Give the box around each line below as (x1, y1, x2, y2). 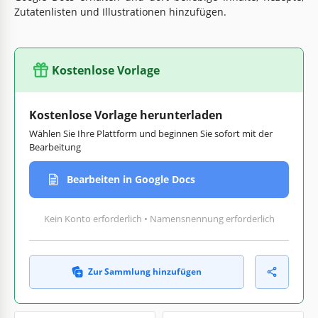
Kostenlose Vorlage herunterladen (29, 106, 223, 123)
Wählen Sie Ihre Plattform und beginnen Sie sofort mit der (29, 126, 273, 140)
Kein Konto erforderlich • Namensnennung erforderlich (43, 212, 275, 225)
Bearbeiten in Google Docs (67, 172, 195, 187)
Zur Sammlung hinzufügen (88, 265, 202, 278)
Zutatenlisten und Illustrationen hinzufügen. (14, 4, 226, 18)
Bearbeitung (29, 140, 81, 153)
